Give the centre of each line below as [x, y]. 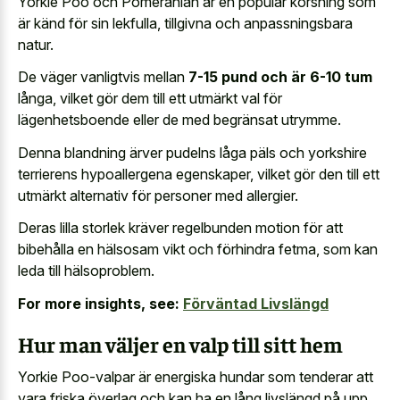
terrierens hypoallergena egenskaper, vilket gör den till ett [199, 174]
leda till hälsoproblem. [86, 271]
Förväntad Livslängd [256, 303]
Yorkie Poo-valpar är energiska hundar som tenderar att [196, 377]
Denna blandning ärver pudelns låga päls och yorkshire [192, 152]
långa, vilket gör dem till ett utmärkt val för [150, 99]
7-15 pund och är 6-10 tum [280, 77]
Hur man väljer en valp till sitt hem [180, 343]
